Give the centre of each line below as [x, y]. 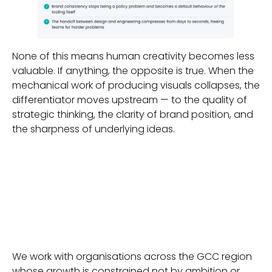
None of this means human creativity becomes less [133, 56]
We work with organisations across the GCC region [132, 257]
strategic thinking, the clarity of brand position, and [133, 114]
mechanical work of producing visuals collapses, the [136, 85]
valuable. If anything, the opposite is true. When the [133, 70]
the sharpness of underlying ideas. [93, 129]
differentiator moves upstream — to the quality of [130, 100]
